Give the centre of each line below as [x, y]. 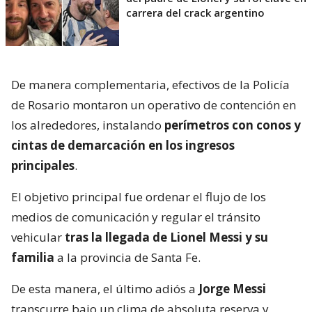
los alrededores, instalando [88, 125]
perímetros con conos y [233, 125]
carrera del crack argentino [195, 12]
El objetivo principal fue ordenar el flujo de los [139, 196]
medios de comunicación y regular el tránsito [136, 217]
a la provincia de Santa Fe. [127, 257]
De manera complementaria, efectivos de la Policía [150, 84]
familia [33, 257]
